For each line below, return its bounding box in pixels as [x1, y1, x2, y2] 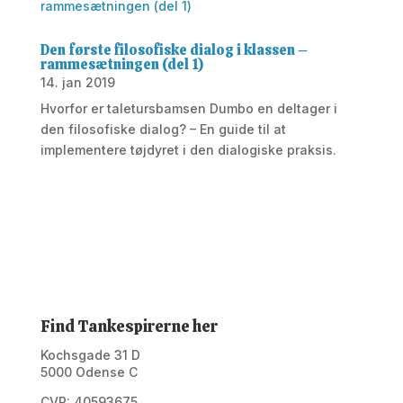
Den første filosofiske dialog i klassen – [40, 40, 309, 59]
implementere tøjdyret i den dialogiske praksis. [40, 142, 336, 157]
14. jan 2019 [40, 75, 115, 90]
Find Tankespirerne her [40, 316, 218, 336]
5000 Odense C [40, 364, 138, 380]
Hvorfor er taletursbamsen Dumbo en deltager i [40, 101, 337, 116]
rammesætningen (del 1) [40, 55, 203, 74]
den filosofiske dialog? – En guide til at [40, 121, 286, 137]
